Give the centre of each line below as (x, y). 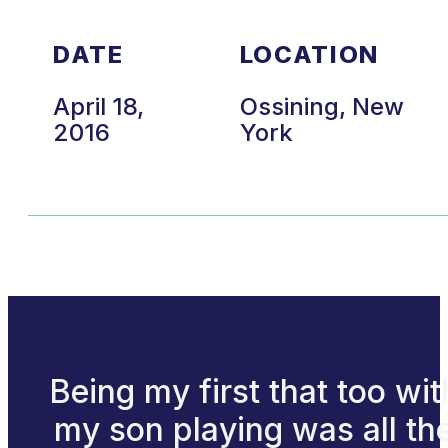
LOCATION (309, 54)
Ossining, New (321, 106)
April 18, (98, 106)
